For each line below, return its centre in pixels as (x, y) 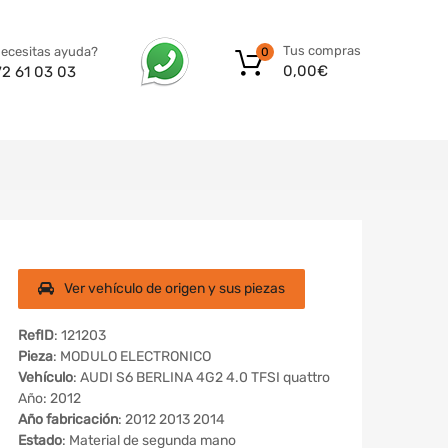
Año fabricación (68, 419)
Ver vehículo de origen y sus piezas (174, 288)
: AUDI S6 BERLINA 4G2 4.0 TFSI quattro (201, 377)
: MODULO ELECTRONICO (132, 356)
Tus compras (322, 51)
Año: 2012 (49, 398)
